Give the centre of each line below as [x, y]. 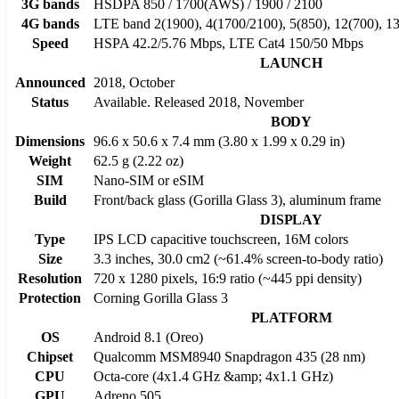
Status [50, 102]
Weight [50, 160]
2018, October [134, 82]
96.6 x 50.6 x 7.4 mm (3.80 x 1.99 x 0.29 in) [219, 141]
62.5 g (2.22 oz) [138, 160]
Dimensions [50, 141]
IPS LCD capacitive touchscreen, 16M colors [221, 239]
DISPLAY [291, 219]
